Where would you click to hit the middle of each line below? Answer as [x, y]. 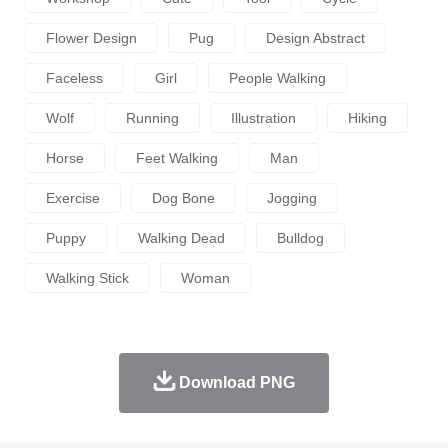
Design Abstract [315, 38]
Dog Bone [183, 198]
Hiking [367, 118]
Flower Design [91, 38]
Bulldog [300, 238]
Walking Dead [181, 238]
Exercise [73, 198]
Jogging [292, 198]
